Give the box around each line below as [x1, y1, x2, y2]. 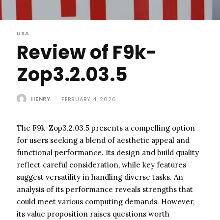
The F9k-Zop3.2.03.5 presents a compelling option [17, 123, 195, 133]
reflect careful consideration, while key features [17, 160, 186, 169]
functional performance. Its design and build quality [17, 147, 199, 157]
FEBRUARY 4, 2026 [61, 95, 116, 103]
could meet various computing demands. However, [17, 196, 194, 206]
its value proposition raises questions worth [17, 209, 169, 219]
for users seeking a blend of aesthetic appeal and [17, 135, 190, 145]
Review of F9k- [17, 39, 157, 65]
